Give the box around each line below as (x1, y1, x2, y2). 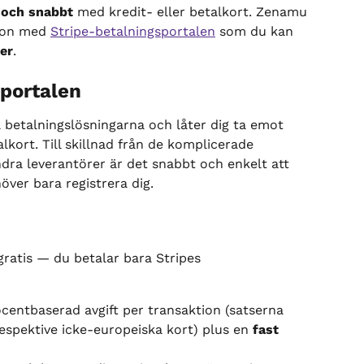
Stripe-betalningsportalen (50, 24, 215, 39)
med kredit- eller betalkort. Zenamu (73, 4, 311, 19)
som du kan (215, 24, 297, 39)
